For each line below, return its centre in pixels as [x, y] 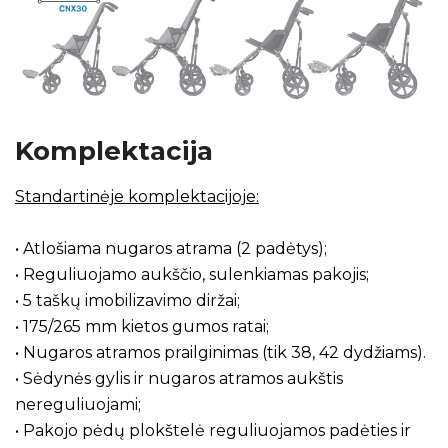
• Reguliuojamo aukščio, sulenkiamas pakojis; [192, 274]
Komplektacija [114, 150]
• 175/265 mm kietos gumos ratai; [142, 326]
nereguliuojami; [78, 404]
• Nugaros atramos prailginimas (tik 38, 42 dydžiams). [220, 352]
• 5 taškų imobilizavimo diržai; [127, 300]
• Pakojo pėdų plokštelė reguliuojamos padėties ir [213, 430]
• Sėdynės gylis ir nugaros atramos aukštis [179, 378]
